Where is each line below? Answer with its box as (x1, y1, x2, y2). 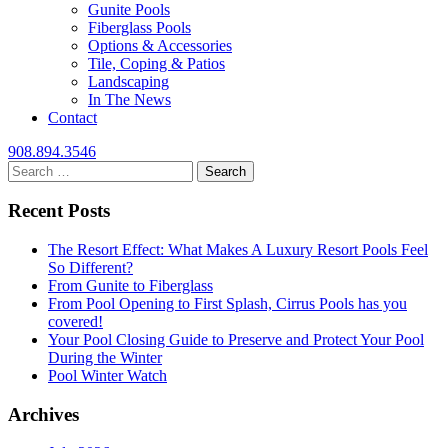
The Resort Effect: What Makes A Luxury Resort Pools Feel (48, 240, 428, 258)
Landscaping (88, 72, 169, 90)
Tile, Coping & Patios (88, 54, 225, 72)
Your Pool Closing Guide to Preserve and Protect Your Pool (48, 330, 424, 348)
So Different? (48, 258, 133, 276)
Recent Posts (8, 200, 110, 222)
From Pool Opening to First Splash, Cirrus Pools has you (48, 294, 407, 312)
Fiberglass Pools (88, 18, 191, 36)
